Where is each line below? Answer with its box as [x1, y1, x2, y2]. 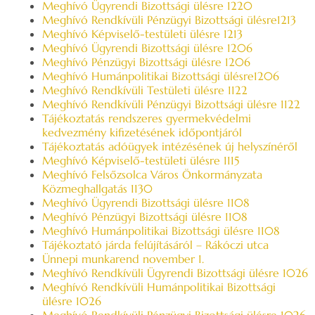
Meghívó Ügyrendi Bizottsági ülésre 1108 [42, 195, 250, 210]
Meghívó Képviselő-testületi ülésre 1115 [42, 153, 239, 167]
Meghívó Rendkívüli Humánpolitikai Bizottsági [42, 280, 276, 294]
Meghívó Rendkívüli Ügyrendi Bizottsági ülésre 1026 [42, 266, 308, 280]
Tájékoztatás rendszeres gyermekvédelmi [42, 111, 251, 125]
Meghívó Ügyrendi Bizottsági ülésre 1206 [42, 41, 252, 55]
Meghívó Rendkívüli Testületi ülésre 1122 [42, 83, 247, 97]
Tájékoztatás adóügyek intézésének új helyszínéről [42, 139, 297, 153]
